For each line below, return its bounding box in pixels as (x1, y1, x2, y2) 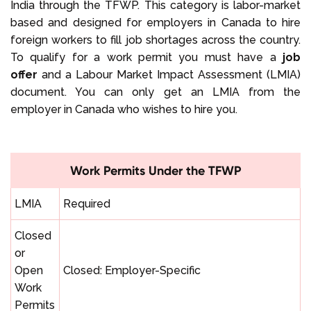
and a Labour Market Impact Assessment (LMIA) (42, 67, 301, 81)
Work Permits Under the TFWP (69, 162, 242, 178)
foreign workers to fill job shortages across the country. (10, 33, 301, 47)
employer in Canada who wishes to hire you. (10, 102, 237, 116)
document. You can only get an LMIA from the (10, 85, 301, 99)
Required (63, 196, 110, 210)
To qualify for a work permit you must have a (10, 50, 283, 64)
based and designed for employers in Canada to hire (10, 15, 301, 29)
